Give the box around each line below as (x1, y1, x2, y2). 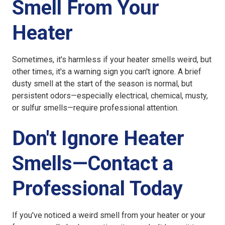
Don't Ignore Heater (12, 127, 184, 151)
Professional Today (12, 177, 183, 201)
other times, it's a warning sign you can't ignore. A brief (12, 67, 201, 77)
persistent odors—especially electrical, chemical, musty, (12, 91, 208, 101)
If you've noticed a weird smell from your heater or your (12, 210, 205, 220)
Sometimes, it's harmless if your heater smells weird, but (12, 55, 211, 65)
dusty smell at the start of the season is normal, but (12, 79, 192, 89)
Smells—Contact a (12, 152, 173, 176)
